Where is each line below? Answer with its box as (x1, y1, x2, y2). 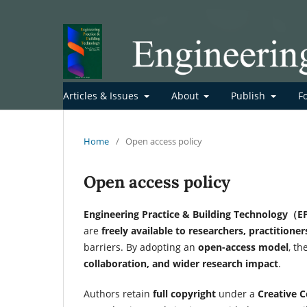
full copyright (153, 286, 216, 300)
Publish (231, 88, 268, 102)
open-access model (198, 240, 288, 254)
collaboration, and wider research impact (84, 256, 278, 270)
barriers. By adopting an (84, 240, 198, 254)
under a (216, 286, 258, 300)
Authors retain (84, 286, 153, 300)
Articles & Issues (63, 88, 141, 102)
